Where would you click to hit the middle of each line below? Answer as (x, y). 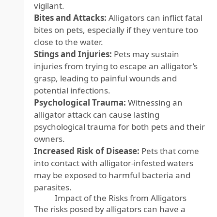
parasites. (53, 187)
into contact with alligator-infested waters (114, 163)
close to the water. (69, 42)
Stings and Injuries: (73, 54)
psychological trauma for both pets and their (119, 127)
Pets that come (169, 151)
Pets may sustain (146, 54)
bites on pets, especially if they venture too (116, 30)
